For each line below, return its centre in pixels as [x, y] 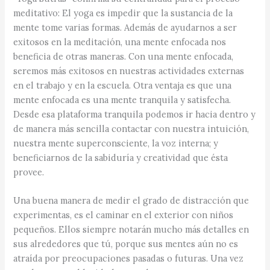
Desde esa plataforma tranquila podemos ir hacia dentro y [135, 114]
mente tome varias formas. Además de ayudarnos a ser [125, 27]
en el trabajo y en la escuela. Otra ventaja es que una [123, 85]
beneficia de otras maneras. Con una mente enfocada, [124, 56]
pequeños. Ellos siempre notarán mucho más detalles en [131, 230]
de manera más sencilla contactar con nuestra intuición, [131, 128]
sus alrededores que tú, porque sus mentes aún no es [126, 244]
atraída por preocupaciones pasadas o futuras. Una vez [129, 259]
